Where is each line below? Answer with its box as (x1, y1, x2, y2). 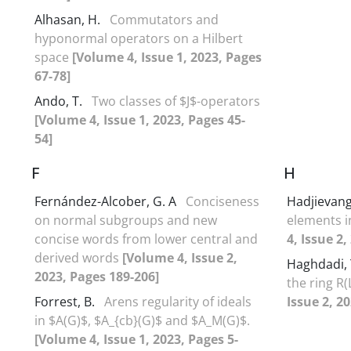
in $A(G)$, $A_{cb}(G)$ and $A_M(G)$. (34, 311, 250, 329)
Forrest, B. (34, 292, 98, 310)
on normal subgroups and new (34, 211, 217, 229)
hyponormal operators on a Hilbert (34, 29, 243, 47)
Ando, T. (34, 92, 85, 110)
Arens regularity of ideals (104, 292, 251, 310)
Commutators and (110, 10, 219, 28)
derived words (34, 248, 122, 266)
